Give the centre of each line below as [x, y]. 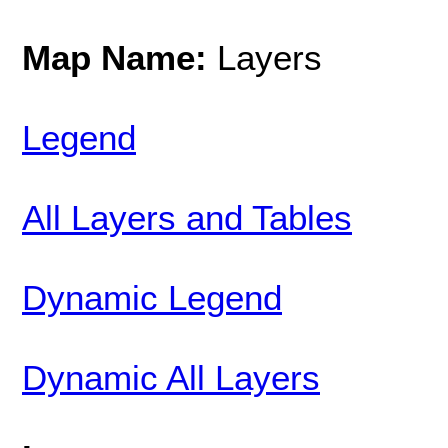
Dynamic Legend [152, 297]
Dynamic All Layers [171, 377]
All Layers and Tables [187, 217]
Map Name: [119, 57]
